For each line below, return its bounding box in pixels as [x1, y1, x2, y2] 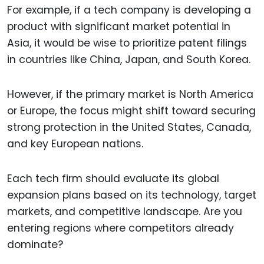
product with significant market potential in [7, 19, 230, 34]
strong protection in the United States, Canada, [7, 120, 251, 134]
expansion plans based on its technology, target [7, 187, 256, 202]
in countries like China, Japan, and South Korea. [7, 52, 250, 67]
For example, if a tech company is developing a [7, 3, 251, 18]
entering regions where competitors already [7, 220, 234, 235]
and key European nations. [7, 136, 143, 151]
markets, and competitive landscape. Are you [7, 204, 242, 219]
